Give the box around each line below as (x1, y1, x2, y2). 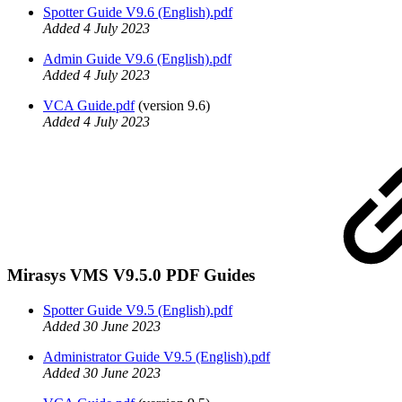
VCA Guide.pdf (43, 97, 135, 113)
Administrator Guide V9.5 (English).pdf (43, 349, 270, 364)
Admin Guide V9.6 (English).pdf (43, 50, 232, 66)
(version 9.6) (135, 97, 210, 113)
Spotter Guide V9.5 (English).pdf (43, 302, 232, 318)
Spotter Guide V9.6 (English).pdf (43, 4, 232, 20)
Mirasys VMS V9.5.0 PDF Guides (7, 266, 259, 285)
